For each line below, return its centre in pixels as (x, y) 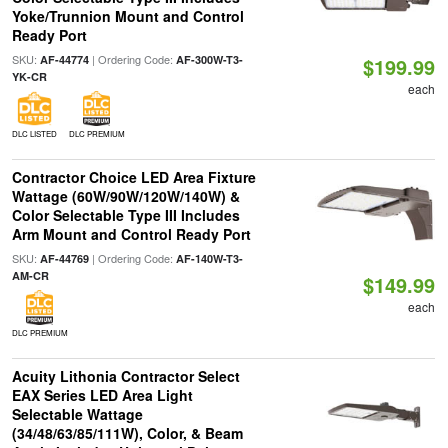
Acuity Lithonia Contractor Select (125, 376)
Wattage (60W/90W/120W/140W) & (125, 196)
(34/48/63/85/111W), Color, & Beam (127, 433)
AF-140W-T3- (209, 258)
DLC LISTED (34, 133)
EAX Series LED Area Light (102, 395)
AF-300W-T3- (209, 59)
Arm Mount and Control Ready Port (131, 234)
